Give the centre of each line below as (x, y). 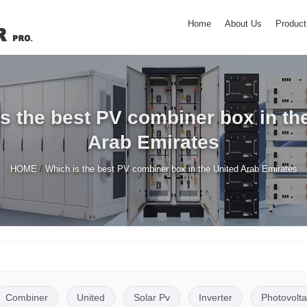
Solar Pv (151, 297)
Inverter (215, 297)
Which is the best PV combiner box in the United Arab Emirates (171, 169)
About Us (243, 24)
